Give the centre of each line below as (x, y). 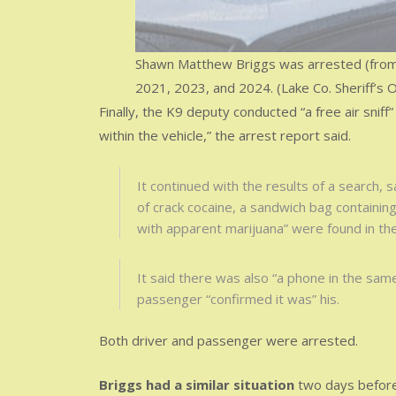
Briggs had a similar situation (197, 384)
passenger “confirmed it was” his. (238, 298)
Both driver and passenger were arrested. (228, 341)
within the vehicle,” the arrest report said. (225, 135)
